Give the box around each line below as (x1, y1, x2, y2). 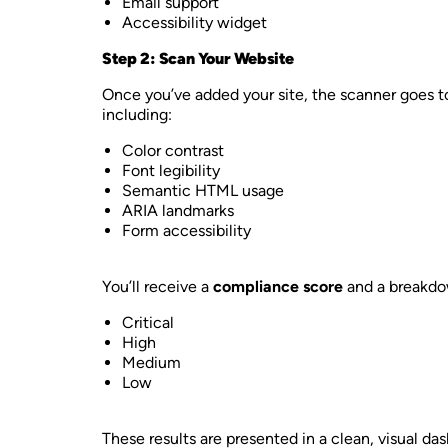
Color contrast (122, 141, 224, 160)
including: (102, 105, 172, 124)
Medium (122, 353, 181, 372)
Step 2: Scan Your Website (102, 49, 294, 68)
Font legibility (122, 161, 220, 180)
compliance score (213, 277, 343, 296)
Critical (122, 313, 174, 332)
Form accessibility (122, 221, 251, 240)
